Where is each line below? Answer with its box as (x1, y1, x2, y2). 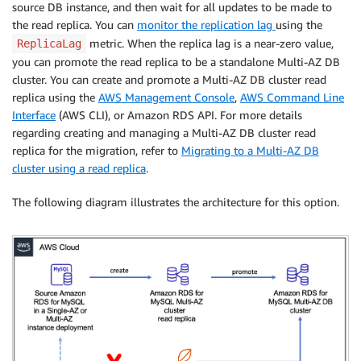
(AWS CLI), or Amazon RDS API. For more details (56, 108, 302, 122)
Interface (12, 108, 56, 122)
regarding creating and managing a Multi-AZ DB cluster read (12, 126, 316, 140)
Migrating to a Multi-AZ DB (181, 143, 319, 158)
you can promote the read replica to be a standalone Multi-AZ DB (12, 55, 340, 69)
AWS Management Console (98, 90, 234, 105)
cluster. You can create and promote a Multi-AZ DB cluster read (12, 73, 326, 87)
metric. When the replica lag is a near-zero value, (86, 36, 334, 51)
